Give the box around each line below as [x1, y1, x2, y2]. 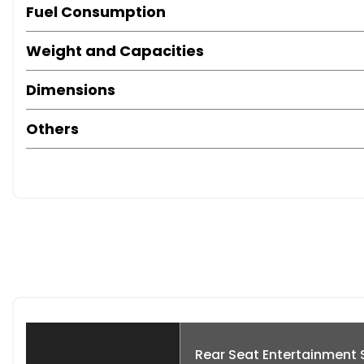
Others [26, 119, 79, 140]
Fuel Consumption [26, 2, 166, 23]
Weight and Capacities [26, 41, 204, 62]
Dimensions [26, 80, 115, 101]
